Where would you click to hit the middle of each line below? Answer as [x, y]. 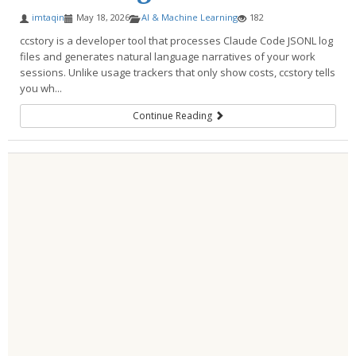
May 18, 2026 [103, 17]
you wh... [41, 88]
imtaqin [48, 17]
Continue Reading [173, 116]
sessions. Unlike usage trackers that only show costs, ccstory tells [178, 72]
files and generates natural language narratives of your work [168, 56]
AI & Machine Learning [190, 17]
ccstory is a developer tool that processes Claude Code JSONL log [176, 41]
